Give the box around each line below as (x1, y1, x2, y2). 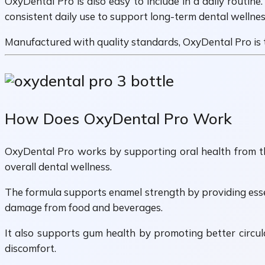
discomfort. (5, 242, 56, 255)
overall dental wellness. (5, 160, 112, 173)
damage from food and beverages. (5, 201, 163, 214)
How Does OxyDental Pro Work (5, 108, 232, 128)
